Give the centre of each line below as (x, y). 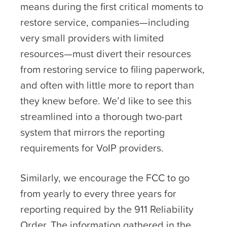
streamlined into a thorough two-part (101, 116)
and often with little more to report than (107, 85)
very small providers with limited (92, 38)
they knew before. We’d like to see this (106, 101)
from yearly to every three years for (98, 193)
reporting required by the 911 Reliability (107, 209)
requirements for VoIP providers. (92, 148)
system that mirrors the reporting (92, 132)
